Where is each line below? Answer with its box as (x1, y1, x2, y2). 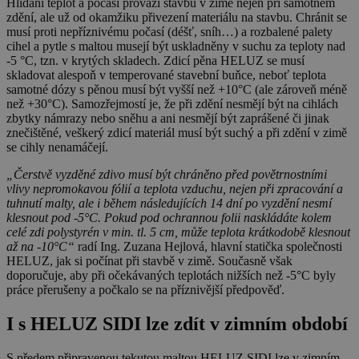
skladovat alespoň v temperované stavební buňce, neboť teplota (6, 68, 326, 83)
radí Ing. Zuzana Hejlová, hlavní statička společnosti (75, 240, 342, 254)
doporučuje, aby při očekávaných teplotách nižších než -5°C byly (6, 268, 336, 283)
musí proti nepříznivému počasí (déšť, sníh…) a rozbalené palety (6, 25, 333, 39)
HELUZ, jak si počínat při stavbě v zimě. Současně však (6, 254, 292, 268)
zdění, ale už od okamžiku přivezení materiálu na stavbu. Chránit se (6, 10, 347, 25)
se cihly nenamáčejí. (6, 140, 108, 155)
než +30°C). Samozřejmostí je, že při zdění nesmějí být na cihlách (6, 97, 338, 111)
